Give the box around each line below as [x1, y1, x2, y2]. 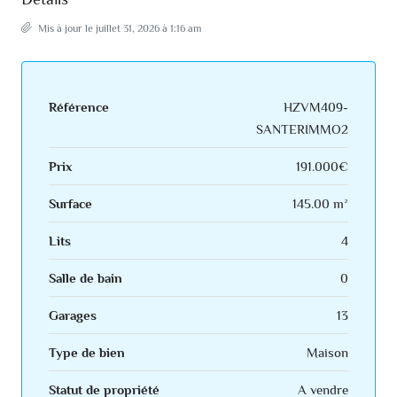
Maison [307, 345, 348, 361]
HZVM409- [284, 99, 348, 115]
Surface [49, 196, 92, 212]
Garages [49, 307, 97, 323]
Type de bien [49, 345, 125, 361]
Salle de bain [49, 270, 122, 286]
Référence [49, 99, 109, 115]
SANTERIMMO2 [256, 121, 348, 137]
